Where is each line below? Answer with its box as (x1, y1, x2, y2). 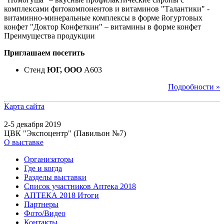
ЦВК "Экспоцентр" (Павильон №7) (4, 128, 126, 137)
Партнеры (24, 199, 58, 208)
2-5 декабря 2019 (4, 119, 61, 128)
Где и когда (24, 163, 62, 172)
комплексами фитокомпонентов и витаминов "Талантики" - (4, 4, 209, 13)
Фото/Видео (24, 208, 65, 217)
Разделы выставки (24, 172, 86, 181)
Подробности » (168, 82, 220, 91)
